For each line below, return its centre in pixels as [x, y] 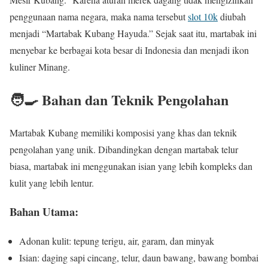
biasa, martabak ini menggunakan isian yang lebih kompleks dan [131, 166]
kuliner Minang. [40, 66]
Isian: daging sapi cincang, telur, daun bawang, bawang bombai [139, 258]
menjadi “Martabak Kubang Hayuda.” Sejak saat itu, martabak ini [133, 33]
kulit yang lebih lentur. [52, 182]
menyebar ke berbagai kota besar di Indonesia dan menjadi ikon [129, 50]
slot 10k [203, 16]
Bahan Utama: [44, 212]
